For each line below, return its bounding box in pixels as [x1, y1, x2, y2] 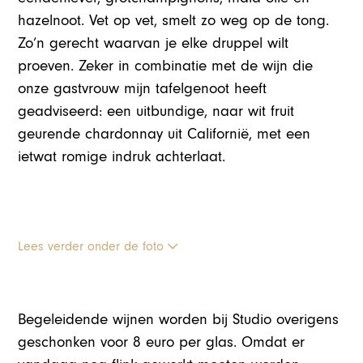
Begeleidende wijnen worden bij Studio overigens [18, 310, 340, 328]
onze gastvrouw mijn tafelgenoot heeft [18, 79, 267, 97]
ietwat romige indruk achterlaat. [18, 147, 226, 165]
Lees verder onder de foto [18, 238, 169, 254]
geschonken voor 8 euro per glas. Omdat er [18, 333, 305, 351]
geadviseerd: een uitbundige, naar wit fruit [18, 102, 295, 120]
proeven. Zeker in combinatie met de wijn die [18, 57, 314, 75]
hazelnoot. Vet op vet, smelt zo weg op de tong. [18, 11, 330, 29]
